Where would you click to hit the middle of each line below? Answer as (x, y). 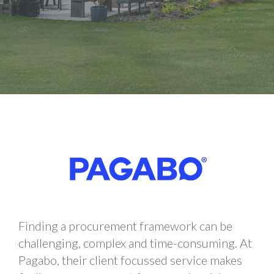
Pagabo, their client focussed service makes (130, 260)
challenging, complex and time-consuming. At (135, 243)
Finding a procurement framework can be (125, 226)
